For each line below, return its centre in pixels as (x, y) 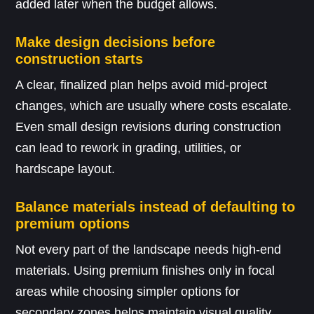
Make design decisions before (116, 42)
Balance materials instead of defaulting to (156, 207)
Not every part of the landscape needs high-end (149, 250)
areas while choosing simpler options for (128, 292)
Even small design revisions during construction (149, 127)
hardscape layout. (66, 169)
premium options (73, 224)
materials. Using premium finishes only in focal (145, 271)
